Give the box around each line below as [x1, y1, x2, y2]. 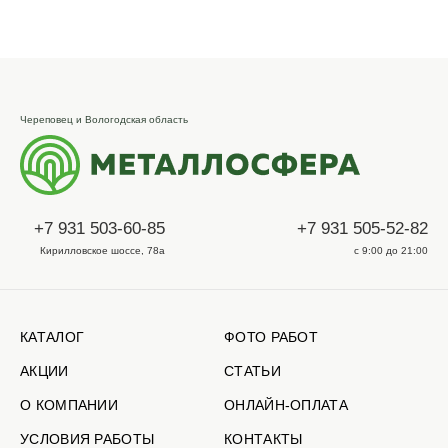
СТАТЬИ [224, 363, 281, 380]
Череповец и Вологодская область [20, 114, 188, 126]
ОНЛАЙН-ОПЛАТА [224, 397, 348, 414]
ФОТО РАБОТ [224, 329, 318, 346]
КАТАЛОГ [20, 329, 85, 346]
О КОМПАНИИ [20, 397, 118, 414]
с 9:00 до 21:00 [354, 245, 428, 257]
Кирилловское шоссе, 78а [40, 245, 165, 257]
